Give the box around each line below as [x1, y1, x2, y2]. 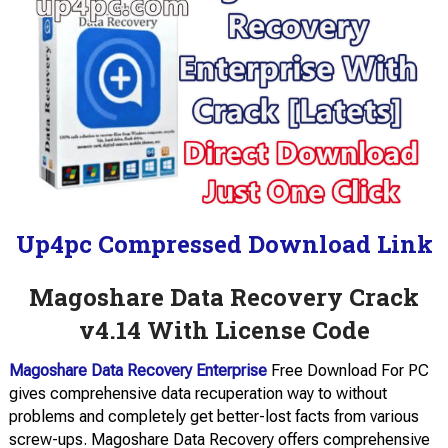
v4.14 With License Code [78, 313, 370, 346]
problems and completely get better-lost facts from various [8, 406, 419, 426]
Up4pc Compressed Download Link [15, 227, 433, 260]
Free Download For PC [266, 360, 429, 380]
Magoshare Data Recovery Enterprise [8, 360, 267, 380]
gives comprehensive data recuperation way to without [8, 383, 387, 403]
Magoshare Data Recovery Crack [29, 280, 419, 313]
